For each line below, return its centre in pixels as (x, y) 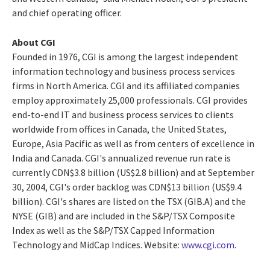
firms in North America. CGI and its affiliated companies (126, 85)
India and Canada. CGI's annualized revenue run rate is (121, 158)
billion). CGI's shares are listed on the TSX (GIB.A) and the (129, 201)
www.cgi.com (208, 244)
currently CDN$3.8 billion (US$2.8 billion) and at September (133, 172)
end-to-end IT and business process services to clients (123, 114)
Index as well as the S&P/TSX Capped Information (113, 230)
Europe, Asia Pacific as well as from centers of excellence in (133, 143)
